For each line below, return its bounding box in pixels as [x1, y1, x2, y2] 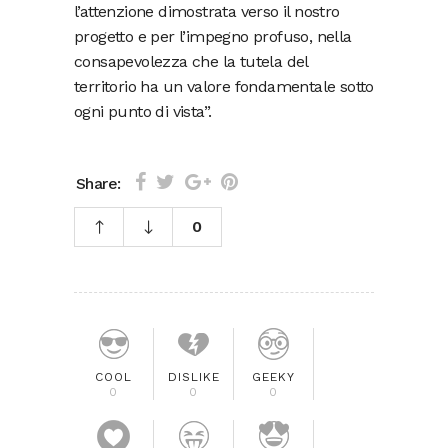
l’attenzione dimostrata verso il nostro [74, 2, 340, 22]
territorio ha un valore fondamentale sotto [74, 77, 374, 97]
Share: [76, 173, 121, 193]
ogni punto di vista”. [74, 102, 212, 122]
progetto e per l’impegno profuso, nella [74, 27, 352, 47]
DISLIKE [167, 370, 220, 385]
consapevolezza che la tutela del [74, 52, 308, 72]
